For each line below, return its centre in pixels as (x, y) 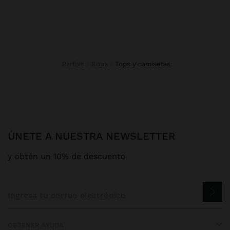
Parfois (75, 64)
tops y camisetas (144, 64)
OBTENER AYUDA (36, 225)
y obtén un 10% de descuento (67, 156)
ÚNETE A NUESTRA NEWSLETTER (95, 136)
